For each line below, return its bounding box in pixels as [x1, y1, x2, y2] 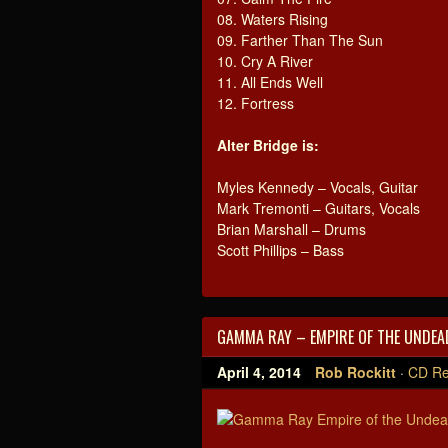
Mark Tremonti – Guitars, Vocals [217, 198, 420, 218]
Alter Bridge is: [217, 135, 319, 155]
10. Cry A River [217, 51, 313, 71]
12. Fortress [217, 93, 294, 113]
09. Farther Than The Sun [217, 30, 383, 50]
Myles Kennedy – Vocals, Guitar [217, 177, 418, 197]
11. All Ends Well [217, 72, 323, 92]
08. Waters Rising [217, 9, 328, 29]
